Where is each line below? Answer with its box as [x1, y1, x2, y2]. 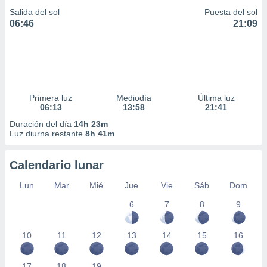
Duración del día [10, 119, 74, 129]
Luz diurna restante [10, 129, 85, 138]
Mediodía [116, 93, 151, 103]
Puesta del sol [204, 7, 257, 17]
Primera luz [29, 93, 73, 103]
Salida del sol [10, 7, 60, 17]
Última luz [197, 93, 235, 103]
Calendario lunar [10, 159, 104, 172]
